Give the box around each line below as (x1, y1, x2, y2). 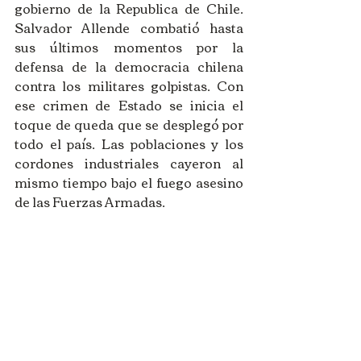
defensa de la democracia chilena (15, 54, 243, 78)
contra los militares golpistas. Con (15, 73, 243, 98)
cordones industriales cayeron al (15, 151, 243, 175)
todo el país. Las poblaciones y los (15, 131, 243, 156)
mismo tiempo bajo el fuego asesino (15, 170, 243, 194)
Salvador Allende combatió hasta (15, 15, 243, 39)
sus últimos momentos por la (15, 35, 243, 59)
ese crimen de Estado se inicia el (15, 93, 243, 117)
